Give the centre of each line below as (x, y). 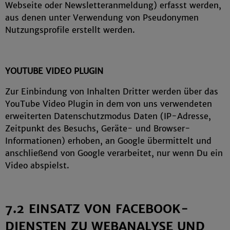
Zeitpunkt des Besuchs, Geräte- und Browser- (98, 128)
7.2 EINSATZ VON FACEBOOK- (97, 209)
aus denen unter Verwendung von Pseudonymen (102, 17)
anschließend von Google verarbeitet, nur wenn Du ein (114, 153)
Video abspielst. (37, 165)
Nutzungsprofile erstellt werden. (70, 30)
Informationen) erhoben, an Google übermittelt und (108, 141)
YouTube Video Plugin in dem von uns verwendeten (109, 104)
